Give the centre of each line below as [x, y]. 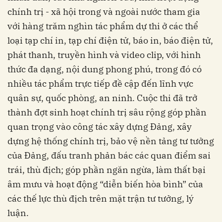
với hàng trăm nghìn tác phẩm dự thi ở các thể [103, 26]
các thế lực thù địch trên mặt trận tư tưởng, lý [101, 199]
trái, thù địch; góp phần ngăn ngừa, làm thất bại [107, 170]
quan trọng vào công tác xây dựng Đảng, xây [100, 127]
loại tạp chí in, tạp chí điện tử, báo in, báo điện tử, [110, 41]
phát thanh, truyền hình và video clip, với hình [104, 55]
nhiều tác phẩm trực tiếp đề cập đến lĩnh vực [100, 84]
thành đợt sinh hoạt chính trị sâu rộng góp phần [107, 112]
